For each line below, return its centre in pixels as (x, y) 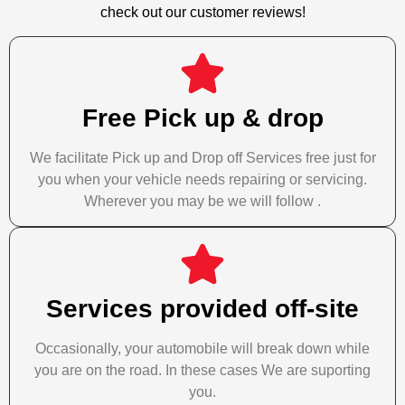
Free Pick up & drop (202, 118)
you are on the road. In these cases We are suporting (202, 371)
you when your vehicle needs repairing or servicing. (202, 180)
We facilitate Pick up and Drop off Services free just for (202, 158)
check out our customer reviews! (202, 12)
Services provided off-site (202, 309)
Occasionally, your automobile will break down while (202, 349)
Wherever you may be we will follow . (202, 202)
